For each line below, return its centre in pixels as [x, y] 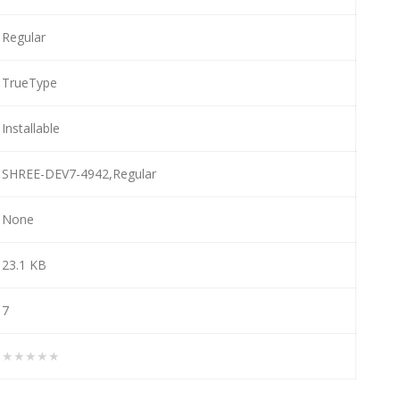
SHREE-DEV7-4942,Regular [79, 173]
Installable [31, 128]
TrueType [29, 82]
